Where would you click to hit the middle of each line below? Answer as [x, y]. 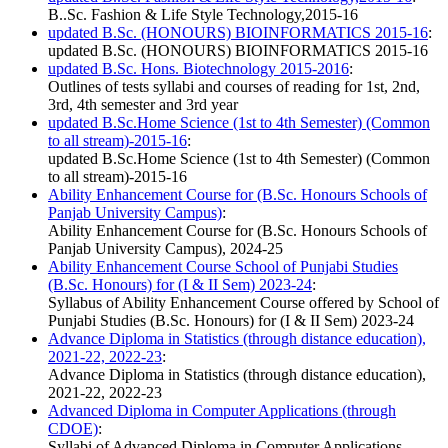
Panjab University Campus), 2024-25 [165, 249]
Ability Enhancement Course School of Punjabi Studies [223, 267]
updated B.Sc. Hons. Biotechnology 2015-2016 [198, 69]
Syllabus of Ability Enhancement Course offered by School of [243, 303]
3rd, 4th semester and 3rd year [143, 105]
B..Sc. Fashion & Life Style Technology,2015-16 [203, 15]
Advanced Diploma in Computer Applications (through [222, 411]
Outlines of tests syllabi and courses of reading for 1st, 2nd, [234, 87]
